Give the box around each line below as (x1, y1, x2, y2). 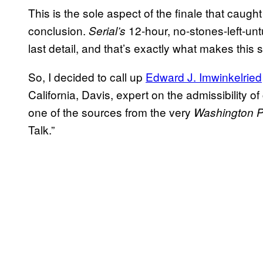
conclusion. (28, 22, 89, 38)
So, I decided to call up (28, 68, 146, 85)
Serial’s (89, 22, 126, 38)
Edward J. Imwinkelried (146, 68, 262, 85)
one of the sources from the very (28, 103, 194, 120)
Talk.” (28, 121, 55, 137)
